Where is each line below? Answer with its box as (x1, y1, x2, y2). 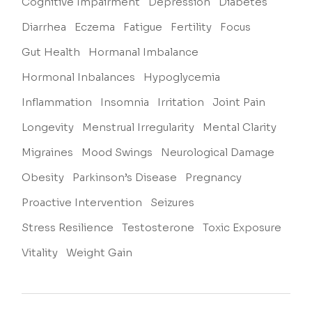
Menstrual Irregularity (82, 120, 195, 134)
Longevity (22, 120, 75, 134)
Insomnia (100, 95, 150, 109)
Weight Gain (66, 246, 133, 260)
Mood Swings (81, 146, 153, 159)
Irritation (157, 95, 205, 109)
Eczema (75, 20, 116, 34)
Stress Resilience (22, 221, 114, 235)
